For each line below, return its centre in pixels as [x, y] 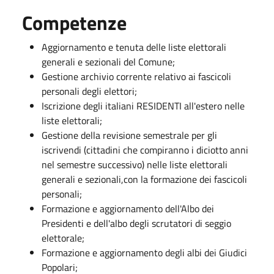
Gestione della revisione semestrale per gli [129, 135]
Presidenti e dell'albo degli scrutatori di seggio [136, 223]
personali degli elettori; [91, 91]
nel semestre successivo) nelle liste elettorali [135, 164]
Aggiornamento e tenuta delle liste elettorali [134, 47]
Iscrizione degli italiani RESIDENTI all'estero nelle [143, 106]
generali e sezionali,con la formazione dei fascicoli [144, 179]
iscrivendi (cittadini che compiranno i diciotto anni [145, 150]
